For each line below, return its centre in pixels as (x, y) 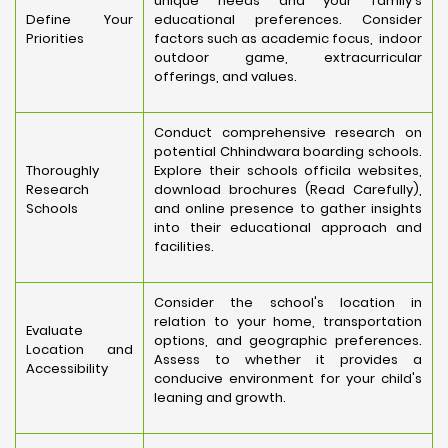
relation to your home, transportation (288, 321)
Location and (79, 349)
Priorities (55, 38)
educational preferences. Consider (288, 19)
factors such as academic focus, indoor (288, 38)
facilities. (184, 246)
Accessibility (67, 368)
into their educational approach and (288, 227)
